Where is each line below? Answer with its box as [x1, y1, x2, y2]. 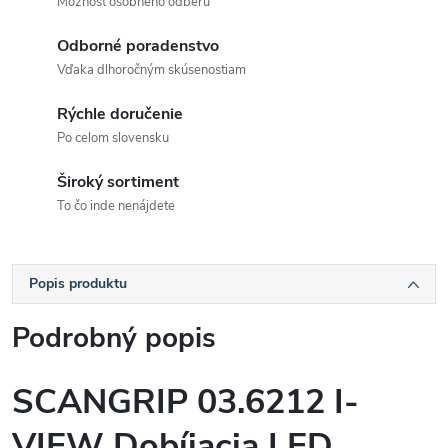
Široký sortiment [57, 171, 179, 193]
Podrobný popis [12, 319, 216, 357]
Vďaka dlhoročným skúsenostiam [57, 61, 246, 79]
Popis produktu [29, 274, 127, 293]
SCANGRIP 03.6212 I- [12, 379, 359, 425]
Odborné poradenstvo [57, 35, 219, 57]
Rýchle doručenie [57, 103, 183, 125]
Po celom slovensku [57, 129, 169, 147]
